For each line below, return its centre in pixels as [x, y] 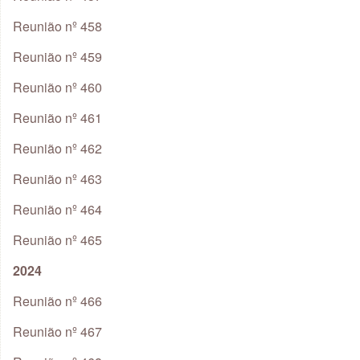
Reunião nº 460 [57, 88]
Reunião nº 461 [57, 118]
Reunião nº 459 [57, 57]
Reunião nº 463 [57, 179]
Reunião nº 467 [57, 332]
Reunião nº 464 [57, 210]
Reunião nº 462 [57, 149]
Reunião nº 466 [57, 301]
